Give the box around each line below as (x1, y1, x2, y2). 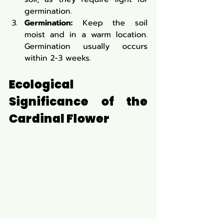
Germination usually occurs (24, 40, 148, 52)
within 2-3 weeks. (24, 52, 91, 64)
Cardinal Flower (9, 110, 109, 127)
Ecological (9, 76, 74, 92)
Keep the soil (73, 17, 148, 29)
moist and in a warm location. (24, 28, 148, 41)
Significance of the (9, 93, 148, 109)
